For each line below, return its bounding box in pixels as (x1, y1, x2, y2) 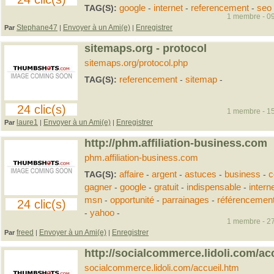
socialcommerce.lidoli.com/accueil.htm (84, 263, 239, 273)
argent (151, 169, 177, 179)
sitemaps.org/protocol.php (84, 58, 188, 68)
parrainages (161, 195, 209, 205)
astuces (184, 169, 217, 179)
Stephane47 (17, 23, 57, 32)
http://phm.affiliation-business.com (84, 137, 267, 149)
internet (153, 3, 183, 13)
